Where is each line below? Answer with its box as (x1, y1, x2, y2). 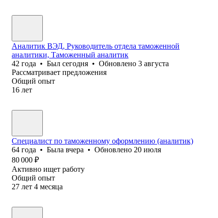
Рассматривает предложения (12, 68, 107, 76)
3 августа (138, 59, 169, 68)
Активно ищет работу (12, 164, 85, 173)
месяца (40, 182, 63, 191)
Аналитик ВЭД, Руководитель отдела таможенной (12, 41, 180, 50)
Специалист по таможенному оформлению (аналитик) (12, 136, 193, 145)
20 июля (134, 145, 161, 154)
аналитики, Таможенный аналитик (12, 50, 128, 59)
